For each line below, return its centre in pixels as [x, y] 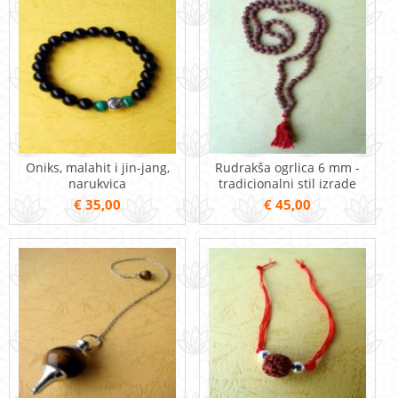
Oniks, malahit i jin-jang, [97, 168]
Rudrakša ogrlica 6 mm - [287, 168]
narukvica [97, 184]
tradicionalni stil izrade [287, 184]
